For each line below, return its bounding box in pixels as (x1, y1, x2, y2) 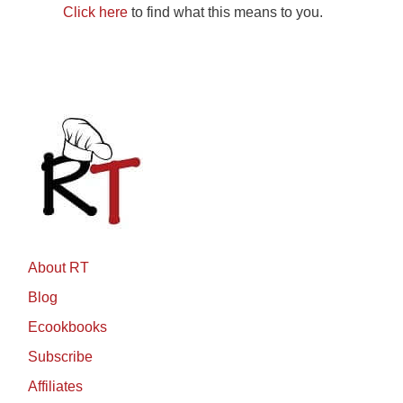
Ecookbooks (28, 319, 107, 336)
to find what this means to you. (128, 4, 323, 21)
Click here (63, 4, 128, 21)
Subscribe (28, 349, 93, 365)
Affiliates (28, 379, 83, 395)
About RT (28, 260, 89, 276)
